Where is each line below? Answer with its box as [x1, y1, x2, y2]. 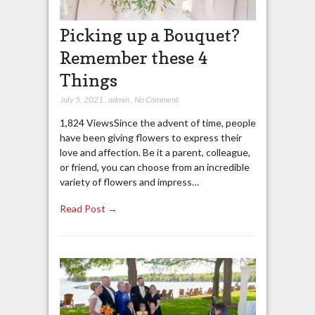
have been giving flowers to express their [59, 131, 242, 143]
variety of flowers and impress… [59, 175, 199, 188]
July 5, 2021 [59, 94, 103, 105]
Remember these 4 [59, 46, 207, 68]
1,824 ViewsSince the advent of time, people [59, 116, 256, 129]
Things [59, 69, 117, 91]
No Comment [134, 94, 179, 105]
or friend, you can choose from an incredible [59, 160, 250, 173]
